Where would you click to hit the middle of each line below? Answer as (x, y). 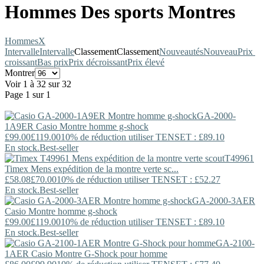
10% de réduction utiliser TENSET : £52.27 (138, 179)
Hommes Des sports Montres (120, 12)
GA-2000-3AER (224, 200)
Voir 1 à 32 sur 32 (38, 84)
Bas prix (53, 62)
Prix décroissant (98, 62)
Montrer (20, 72)
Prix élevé (146, 62)
